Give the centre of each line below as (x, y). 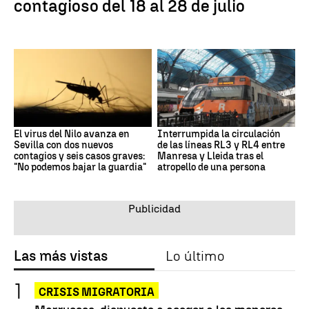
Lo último (195, 256)
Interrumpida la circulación (219, 134)
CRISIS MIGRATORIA (97, 292)
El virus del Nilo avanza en (72, 134)
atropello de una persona (211, 167)
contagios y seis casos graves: (79, 156)
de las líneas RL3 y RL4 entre (221, 145)
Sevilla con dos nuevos (63, 145)
